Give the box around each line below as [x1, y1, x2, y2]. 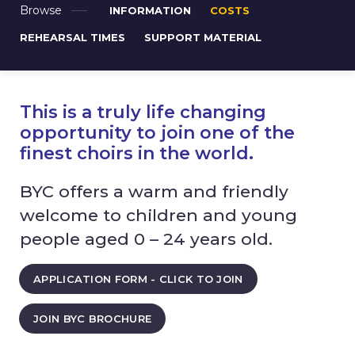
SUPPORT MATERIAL [144, 31, 261, 44]
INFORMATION [109, 4, 191, 17]
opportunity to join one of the [20, 122, 295, 143]
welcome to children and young [20, 205, 297, 225]
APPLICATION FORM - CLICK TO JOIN [33, 273, 243, 285]
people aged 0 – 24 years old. [20, 229, 273, 249]
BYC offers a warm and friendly [20, 181, 288, 201]
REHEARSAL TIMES [20, 31, 125, 44]
